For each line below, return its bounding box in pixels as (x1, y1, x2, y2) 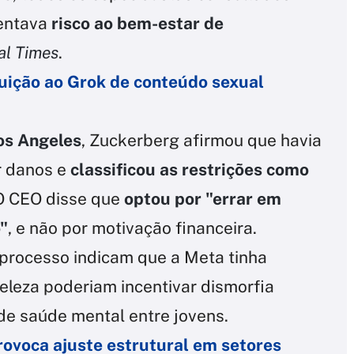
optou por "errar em (124, 189, 281, 209)
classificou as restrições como (70, 160, 309, 180)
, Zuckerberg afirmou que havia (81, 130, 322, 151)
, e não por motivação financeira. (8, 218, 257, 239)
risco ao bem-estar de (51, 13, 224, 34)
